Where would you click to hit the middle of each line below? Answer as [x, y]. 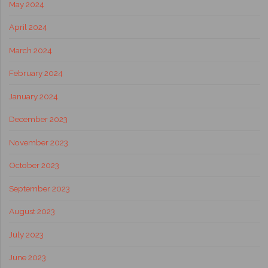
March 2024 [30, 50]
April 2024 [28, 27]
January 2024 [33, 96]
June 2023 [27, 258]
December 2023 [38, 119]
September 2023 [39, 188]
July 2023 [26, 234]
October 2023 [34, 165]
